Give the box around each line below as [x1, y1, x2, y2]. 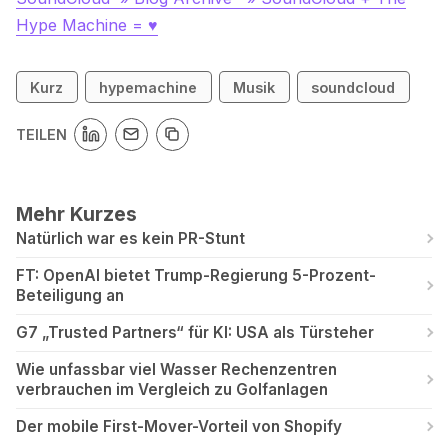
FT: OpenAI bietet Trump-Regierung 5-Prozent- [16, 265, 376, 285]
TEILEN [16, 125, 67, 143]
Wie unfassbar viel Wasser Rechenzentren [16, 359, 337, 379]
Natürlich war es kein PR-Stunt [16, 228, 245, 248]
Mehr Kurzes [16, 201, 137, 226]
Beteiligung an [16, 285, 124, 305]
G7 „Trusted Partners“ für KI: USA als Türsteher [16, 322, 374, 342]
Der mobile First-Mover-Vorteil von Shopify [16, 416, 342, 436]
